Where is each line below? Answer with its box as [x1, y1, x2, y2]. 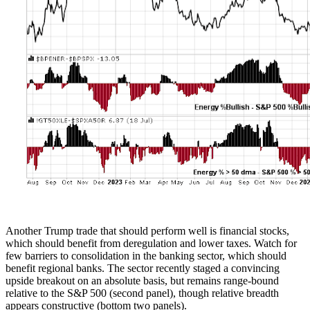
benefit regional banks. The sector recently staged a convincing [6, 262, 280, 274]
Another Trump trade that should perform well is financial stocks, [6, 224, 289, 237]
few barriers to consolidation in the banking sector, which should [6, 249, 286, 262]
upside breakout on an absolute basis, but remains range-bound [6, 274, 279, 286]
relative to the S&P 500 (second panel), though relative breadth [6, 286, 279, 299]
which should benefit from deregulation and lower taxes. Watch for [6, 237, 297, 249]
